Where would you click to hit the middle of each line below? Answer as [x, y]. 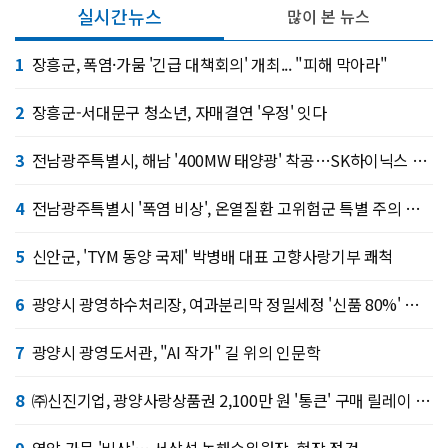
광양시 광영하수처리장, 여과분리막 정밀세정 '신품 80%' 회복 [218, 304]
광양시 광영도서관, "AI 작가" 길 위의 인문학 [176, 352]
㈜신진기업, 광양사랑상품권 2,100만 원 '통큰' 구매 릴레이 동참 [223, 400]
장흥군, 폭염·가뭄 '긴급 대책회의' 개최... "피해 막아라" [209, 64]
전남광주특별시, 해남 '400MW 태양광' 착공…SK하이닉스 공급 [221, 160]
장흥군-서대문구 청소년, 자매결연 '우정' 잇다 [179, 112]
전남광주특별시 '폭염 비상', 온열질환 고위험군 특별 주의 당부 [218, 208]
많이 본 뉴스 [328, 16]
